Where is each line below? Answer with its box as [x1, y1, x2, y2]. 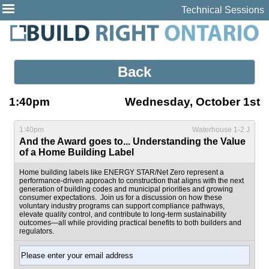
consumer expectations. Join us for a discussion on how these [19, 193, 223, 202]
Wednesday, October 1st [125, 95, 260, 109]
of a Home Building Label [19, 147, 134, 158]
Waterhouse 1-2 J [192, 125, 250, 134]
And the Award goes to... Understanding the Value [19, 136, 246, 147]
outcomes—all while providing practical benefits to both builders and [19, 219, 242, 228]
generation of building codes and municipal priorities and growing [19, 185, 234, 194]
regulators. [19, 227, 55, 236]
